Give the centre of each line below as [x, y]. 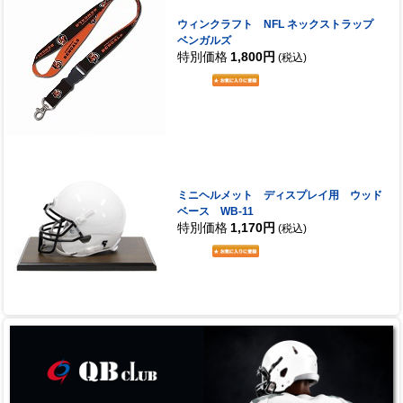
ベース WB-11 [215, 212]
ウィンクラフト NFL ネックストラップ [280, 25]
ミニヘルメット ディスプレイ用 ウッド [279, 196]
